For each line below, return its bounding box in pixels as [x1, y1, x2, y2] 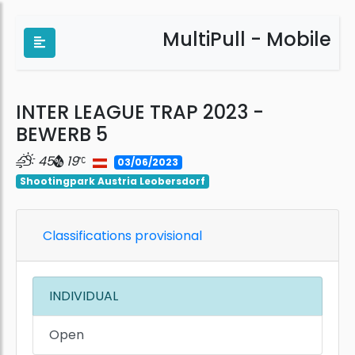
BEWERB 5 [16, 121, 108, 147]
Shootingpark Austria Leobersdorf [19, 174, 205, 188]
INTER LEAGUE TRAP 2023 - [16, 99, 264, 125]
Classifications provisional [43, 227, 202, 246]
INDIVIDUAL [49, 287, 118, 306]
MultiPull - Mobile [162, 26, 331, 52]
